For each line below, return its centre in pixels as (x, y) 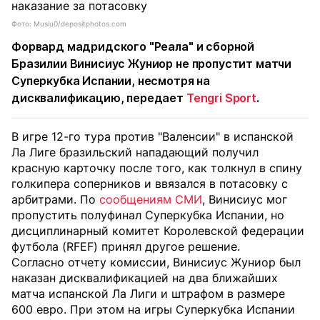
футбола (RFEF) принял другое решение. (126, 246)
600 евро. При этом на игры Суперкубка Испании (153, 309)
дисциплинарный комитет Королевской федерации (158, 231)
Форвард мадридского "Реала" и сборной (133, 46)
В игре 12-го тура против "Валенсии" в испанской (152, 136)
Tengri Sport (221, 98)
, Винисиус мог (245, 199)
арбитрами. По (55, 199)
